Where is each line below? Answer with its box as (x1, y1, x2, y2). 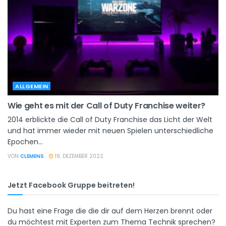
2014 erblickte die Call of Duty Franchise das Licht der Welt (8, 114, 212, 125)
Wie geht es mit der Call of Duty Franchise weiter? (8, 99, 205, 111)
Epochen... (8, 136, 43, 147)
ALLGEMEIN (15, 82, 48, 90)
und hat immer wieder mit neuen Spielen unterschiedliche (8, 125, 213, 136)
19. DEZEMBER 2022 (53, 152, 103, 160)
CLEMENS (20, 152, 44, 160)
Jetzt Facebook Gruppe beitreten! (8, 180, 135, 190)
